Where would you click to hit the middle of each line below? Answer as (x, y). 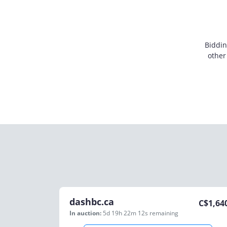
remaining (164, 213)
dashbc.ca (92, 202)
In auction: (85, 213)
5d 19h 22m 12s (126, 213)
